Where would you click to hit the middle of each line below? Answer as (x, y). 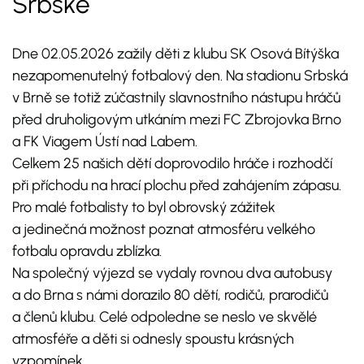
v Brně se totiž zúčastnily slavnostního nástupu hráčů (176, 98)
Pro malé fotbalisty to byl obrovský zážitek (144, 208)
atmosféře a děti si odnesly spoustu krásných (153, 339)
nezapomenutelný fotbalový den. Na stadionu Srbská (180, 76)
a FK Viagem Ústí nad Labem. (105, 142)
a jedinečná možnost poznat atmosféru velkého (164, 230)
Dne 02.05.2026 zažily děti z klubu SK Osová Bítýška (175, 54)
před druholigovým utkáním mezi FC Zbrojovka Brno (177, 120)
